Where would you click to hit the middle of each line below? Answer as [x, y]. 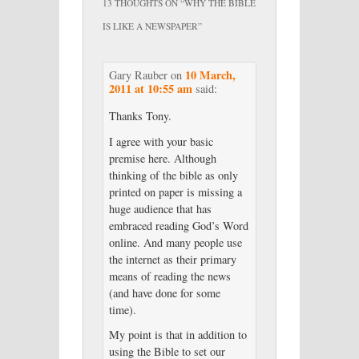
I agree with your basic [161, 141]
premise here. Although [162, 158]
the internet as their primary [172, 259]
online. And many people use [175, 242]
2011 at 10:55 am [150, 88]
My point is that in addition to [177, 335]
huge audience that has [160, 208]
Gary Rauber [138, 75]
